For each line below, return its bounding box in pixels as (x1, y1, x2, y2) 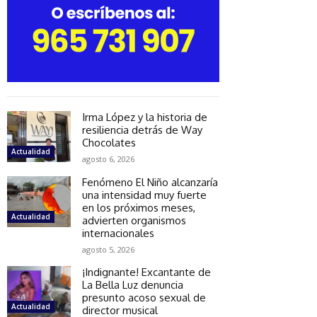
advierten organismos (82, 213, 186, 227)
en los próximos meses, (82, 200, 195, 214)
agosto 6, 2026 (82, 153, 134, 164)
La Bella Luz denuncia (82, 277, 183, 292)
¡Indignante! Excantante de (82, 265, 211, 279)
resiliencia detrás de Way (82, 122, 202, 137)
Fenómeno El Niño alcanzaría (82, 175, 218, 189)
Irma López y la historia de (82, 110, 207, 124)
